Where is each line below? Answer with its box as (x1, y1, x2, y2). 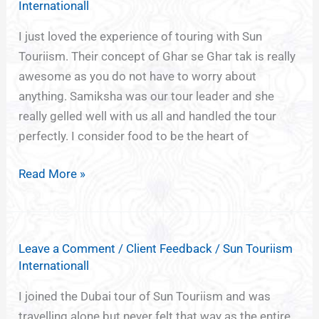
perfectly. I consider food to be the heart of (19, 128, 249, 143)
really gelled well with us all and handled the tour (19, 108, 277, 123)
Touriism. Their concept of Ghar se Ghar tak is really (19, 48, 296, 63)
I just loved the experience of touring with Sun (19, 28, 263, 43)
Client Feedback (126, 241, 213, 256)
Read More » (19, 167, 86, 182)
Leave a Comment (19, 241, 116, 256)
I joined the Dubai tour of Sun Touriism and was (19, 288, 271, 303)
